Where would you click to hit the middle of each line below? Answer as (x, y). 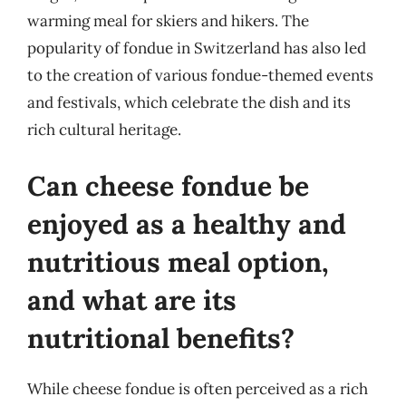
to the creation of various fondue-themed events (200, 75)
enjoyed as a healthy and (187, 223)
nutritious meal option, (178, 261)
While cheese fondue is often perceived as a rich (198, 388)
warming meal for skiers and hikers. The (168, 21)
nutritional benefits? (161, 338)
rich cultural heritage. (104, 130)
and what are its (132, 300)
